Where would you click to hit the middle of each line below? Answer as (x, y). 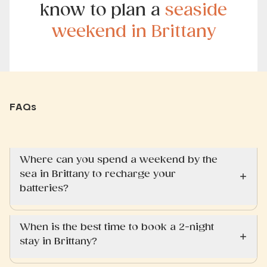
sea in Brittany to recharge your (98, 174)
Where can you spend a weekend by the (119, 159)
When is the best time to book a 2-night (117, 227)
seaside (196, 10)
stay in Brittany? (58, 241)
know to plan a (103, 10)
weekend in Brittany (133, 32)
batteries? (44, 188)
